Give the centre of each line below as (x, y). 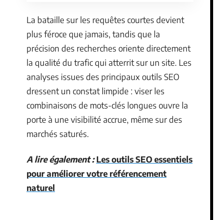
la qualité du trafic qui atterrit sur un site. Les (109, 62)
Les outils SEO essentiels (144, 159)
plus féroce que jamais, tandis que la (93, 34)
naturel (41, 187)
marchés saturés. (58, 134)
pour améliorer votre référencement (96, 173)
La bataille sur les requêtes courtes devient (105, 20)
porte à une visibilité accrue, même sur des (104, 119)
